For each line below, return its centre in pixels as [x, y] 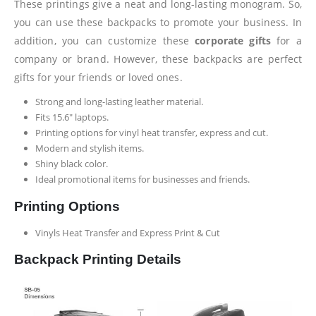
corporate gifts [233, 40]
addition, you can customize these [105, 40]
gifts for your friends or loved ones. [98, 77]
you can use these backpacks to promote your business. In [158, 22]
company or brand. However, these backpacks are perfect [158, 59]
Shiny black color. [71, 163]
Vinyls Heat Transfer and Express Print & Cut [127, 232]
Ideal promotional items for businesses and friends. [142, 179]
